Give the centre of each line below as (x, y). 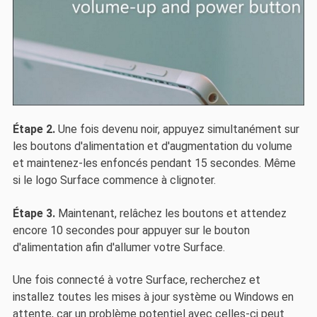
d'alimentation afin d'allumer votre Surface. (119, 247)
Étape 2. (34, 129)
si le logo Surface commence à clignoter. (114, 180)
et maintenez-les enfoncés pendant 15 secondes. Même (154, 163)
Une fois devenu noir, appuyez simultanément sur (177, 129)
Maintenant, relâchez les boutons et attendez (171, 213)
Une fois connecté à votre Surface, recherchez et (136, 280)
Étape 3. (34, 213)
